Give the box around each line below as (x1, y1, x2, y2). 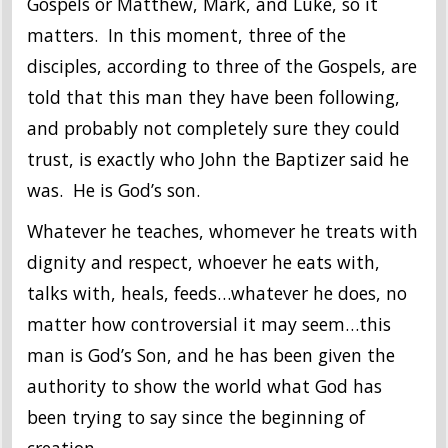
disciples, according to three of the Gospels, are (27, 54, 417, 79)
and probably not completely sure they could (27, 116, 400, 141)
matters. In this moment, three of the (27, 23, 346, 48)
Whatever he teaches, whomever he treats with (27, 219, 418, 244)
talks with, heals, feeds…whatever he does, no (27, 281, 407, 306)
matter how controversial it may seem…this (27, 312, 391, 337)
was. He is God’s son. (27, 178, 205, 203)
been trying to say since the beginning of (27, 405, 365, 430)
